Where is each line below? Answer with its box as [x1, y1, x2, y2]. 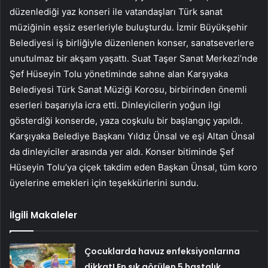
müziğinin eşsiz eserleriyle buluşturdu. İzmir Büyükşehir [10, 21, 248, 33]
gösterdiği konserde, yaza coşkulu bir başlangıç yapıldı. [10, 114, 243, 126]
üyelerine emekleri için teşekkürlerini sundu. [10, 176, 201, 188]
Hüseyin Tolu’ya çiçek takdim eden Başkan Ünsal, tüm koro [10, 161, 257, 173]
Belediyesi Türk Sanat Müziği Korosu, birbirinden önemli [10, 83, 247, 95]
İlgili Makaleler [10, 208, 77, 221]
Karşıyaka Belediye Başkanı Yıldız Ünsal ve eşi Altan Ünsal [10, 130, 255, 142]
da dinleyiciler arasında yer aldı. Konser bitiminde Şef [10, 145, 234, 157]
